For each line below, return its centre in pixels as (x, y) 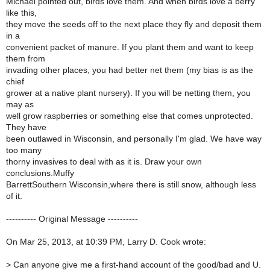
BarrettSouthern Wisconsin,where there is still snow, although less (131, 184)
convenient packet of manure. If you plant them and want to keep (130, 47)
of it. (14, 196)
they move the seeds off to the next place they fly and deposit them (134, 24)
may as (20, 104)
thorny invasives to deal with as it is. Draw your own (104, 162)
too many (24, 150)
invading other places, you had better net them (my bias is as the (130, 70)
